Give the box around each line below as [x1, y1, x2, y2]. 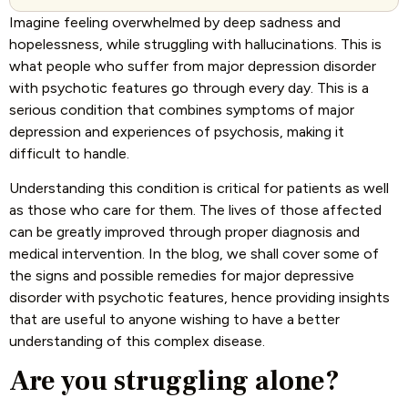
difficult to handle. [9, 144, 129, 162]
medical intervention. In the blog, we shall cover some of [9, 244, 379, 262]
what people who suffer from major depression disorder [9, 56, 376, 75]
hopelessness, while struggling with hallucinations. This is [9, 35, 382, 53]
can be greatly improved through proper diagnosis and [9, 222, 360, 240]
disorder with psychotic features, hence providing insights [9, 288, 390, 306]
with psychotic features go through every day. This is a [9, 78, 369, 97]
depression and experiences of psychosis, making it [9, 122, 344, 140]
